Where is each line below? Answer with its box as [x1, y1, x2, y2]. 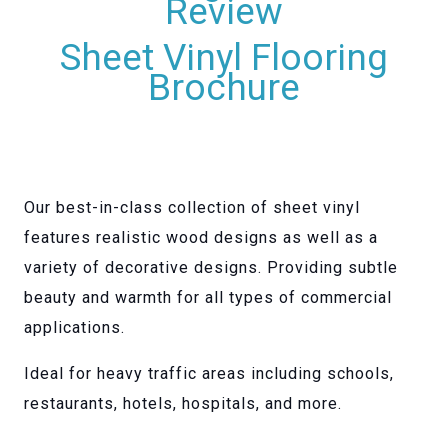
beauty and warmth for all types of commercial [24, 288, 392, 308]
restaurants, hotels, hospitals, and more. [24, 394, 342, 414]
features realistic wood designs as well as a [24, 228, 378, 248]
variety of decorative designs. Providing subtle [24, 258, 398, 278]
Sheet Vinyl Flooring [60, 36, 388, 80]
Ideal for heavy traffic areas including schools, [24, 364, 394, 384]
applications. [24, 318, 125, 338]
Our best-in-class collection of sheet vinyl [24, 198, 360, 218]
